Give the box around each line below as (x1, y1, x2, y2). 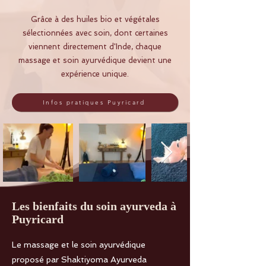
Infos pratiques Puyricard (42, 99, 145, 107)
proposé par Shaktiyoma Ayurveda (12, 255, 147, 265)
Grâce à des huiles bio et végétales (30, 15, 160, 24)
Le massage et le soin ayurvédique (12, 240, 145, 250)
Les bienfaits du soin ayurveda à (12, 199, 176, 213)
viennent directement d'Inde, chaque (28, 42, 161, 52)
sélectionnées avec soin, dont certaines (22, 28, 168, 38)
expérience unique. (61, 69, 129, 79)
